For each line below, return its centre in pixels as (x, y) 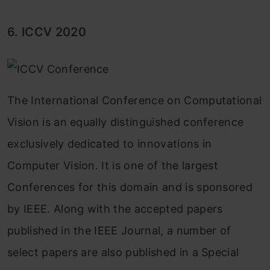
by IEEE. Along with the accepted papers (115, 209)
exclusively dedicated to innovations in (110, 144)
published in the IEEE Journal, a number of (119, 231)
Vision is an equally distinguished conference (126, 122)
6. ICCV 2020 (47, 32)
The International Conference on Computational (135, 101)
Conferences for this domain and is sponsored (130, 187)
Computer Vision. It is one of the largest (113, 166)
